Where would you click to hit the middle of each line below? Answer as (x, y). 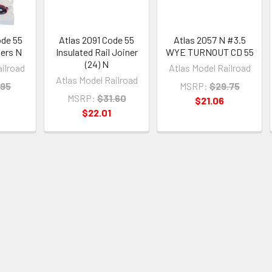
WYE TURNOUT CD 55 (209, 52)
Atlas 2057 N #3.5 (209, 39)
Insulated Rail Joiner (97, 52)
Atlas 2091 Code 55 (97, 39)
